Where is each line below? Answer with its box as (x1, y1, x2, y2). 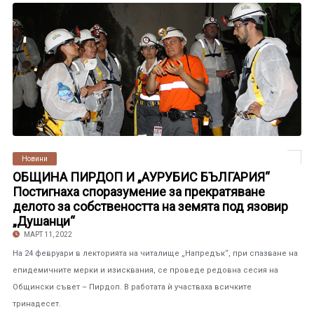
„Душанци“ (12, 214, 75, 228)
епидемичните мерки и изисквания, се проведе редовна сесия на (12, 266, 278, 275)
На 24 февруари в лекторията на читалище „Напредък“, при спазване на (12, 249, 298, 258)
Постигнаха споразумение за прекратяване (12, 184, 265, 199)
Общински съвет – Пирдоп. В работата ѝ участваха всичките (12, 282, 252, 292)
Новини (21, 155, 48, 163)
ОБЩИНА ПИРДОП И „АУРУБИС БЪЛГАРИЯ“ (12, 170, 270, 184)
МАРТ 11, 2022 (22, 231, 72, 238)
